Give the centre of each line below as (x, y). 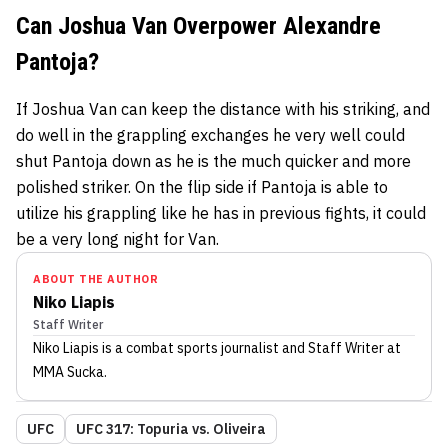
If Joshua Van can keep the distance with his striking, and (223, 109)
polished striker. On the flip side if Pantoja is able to (202, 187)
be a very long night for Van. (117, 239)
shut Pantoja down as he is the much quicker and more (213, 161)
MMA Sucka (68, 372)
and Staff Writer (331, 348)
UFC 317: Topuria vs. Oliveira (171, 429)
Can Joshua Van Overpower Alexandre (198, 26)
